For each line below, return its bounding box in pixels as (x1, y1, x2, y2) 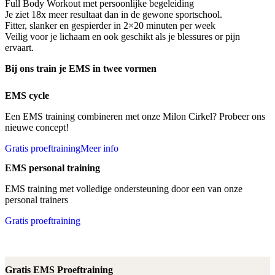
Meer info (80, 143, 118, 154)
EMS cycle (5, 90, 49, 101)
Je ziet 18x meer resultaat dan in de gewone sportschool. (5, 9, 222, 20)
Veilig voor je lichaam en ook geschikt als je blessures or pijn (5, 31, 240, 42)
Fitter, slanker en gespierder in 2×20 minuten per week (5, 20, 215, 31)
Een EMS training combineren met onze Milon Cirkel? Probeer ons (5, 111, 265, 122)
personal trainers (5, 194, 68, 205)
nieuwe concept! (5, 122, 69, 133)
